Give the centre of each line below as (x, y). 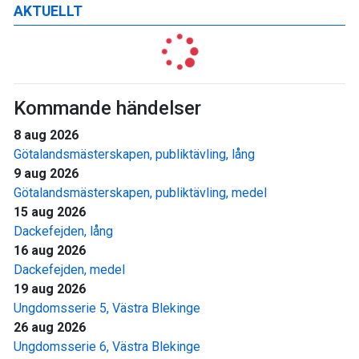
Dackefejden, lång (63, 232)
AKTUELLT (48, 12)
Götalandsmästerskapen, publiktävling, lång (134, 155)
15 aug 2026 (50, 212)
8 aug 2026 (46, 135)
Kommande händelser (107, 109)
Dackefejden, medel (69, 270)
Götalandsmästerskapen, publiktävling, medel (140, 193)
